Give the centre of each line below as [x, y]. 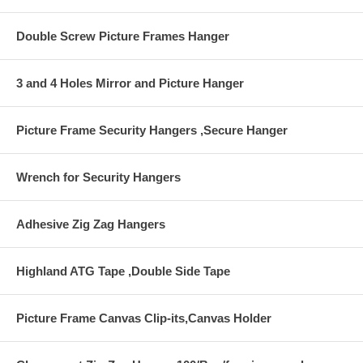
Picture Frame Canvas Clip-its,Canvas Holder [144, 318]
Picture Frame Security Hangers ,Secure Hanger [152, 130]
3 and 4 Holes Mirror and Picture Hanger [130, 83]
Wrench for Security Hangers [98, 177]
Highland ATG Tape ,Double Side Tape [123, 271]
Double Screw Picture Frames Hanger [123, 36]
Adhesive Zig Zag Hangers [91, 224]
